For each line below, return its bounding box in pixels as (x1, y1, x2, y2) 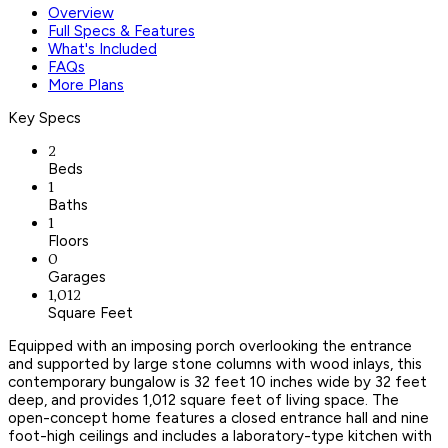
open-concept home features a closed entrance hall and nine (8, 408, 429, 427)
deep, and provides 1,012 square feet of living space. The (8, 390, 399, 409)
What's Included (48, 39, 157, 58)
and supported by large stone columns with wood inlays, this (8, 354, 422, 373)
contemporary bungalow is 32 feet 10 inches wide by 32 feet (8, 372, 427, 391)
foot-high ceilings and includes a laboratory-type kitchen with (8, 426, 432, 445)
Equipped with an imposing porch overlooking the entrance (8, 336, 412, 355)
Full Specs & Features (48, 21, 195, 40)
